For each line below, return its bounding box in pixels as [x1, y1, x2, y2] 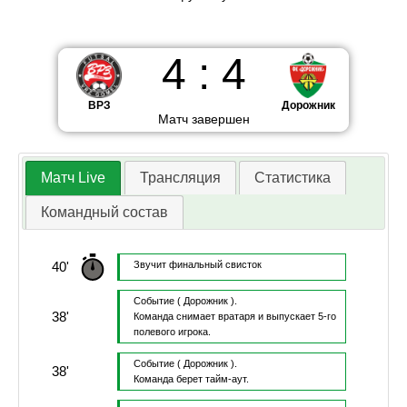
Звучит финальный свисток [133, 259, 262, 271]
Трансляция [139, 170, 221, 186]
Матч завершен [157, 112, 250, 126]
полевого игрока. [133, 326, 211, 338]
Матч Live [41, 170, 106, 186]
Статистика [253, 170, 331, 186]
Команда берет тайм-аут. [133, 373, 249, 385]
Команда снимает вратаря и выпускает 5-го [133, 311, 336, 323]
